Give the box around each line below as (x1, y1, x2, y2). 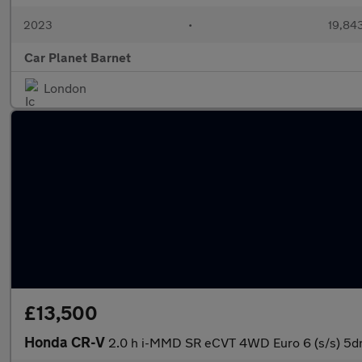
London (44, 80, 86, 95)
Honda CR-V (24, 333, 108, 351)
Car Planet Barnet (24, 49, 131, 65)
